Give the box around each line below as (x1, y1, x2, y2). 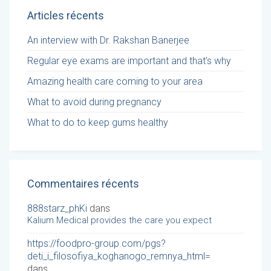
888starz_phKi (27, 203, 87, 215)
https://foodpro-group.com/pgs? (27, 238, 166, 250)
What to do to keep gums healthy (27, 117, 168, 129)
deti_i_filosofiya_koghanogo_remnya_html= (27, 250, 211, 263)
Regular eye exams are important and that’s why (27, 55, 231, 67)
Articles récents (27, 9, 104, 22)
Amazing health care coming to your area (27, 76, 203, 88)
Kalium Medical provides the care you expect (27, 215, 212, 226)
